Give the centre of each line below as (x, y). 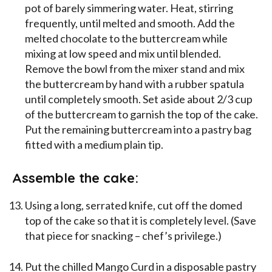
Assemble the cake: (75, 178)
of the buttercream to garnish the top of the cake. (141, 114)
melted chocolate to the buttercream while (126, 39)
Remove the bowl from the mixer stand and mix (135, 69)
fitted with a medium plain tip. (94, 145)
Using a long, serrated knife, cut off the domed (134, 206)
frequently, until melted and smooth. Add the (130, 23)
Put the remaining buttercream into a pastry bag (138, 130)
